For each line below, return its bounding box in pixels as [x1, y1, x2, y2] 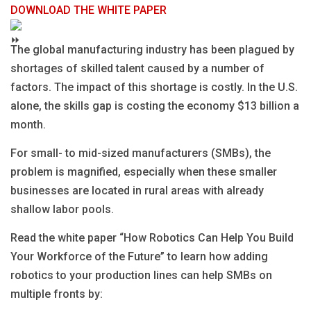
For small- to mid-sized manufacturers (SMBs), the [10, 146, 271, 160]
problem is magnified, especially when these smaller [10, 165, 277, 178]
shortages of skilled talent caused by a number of [10, 61, 264, 75]
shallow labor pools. [10, 202, 114, 216]
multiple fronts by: [10, 287, 103, 301]
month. [10, 117, 46, 131]
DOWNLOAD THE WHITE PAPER [10, 3, 167, 17]
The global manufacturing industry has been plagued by [10, 42, 294, 56]
